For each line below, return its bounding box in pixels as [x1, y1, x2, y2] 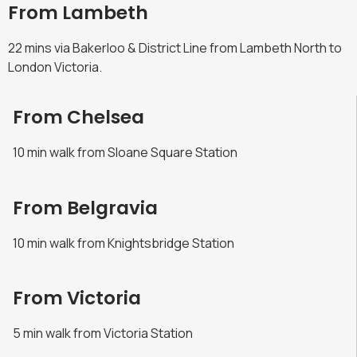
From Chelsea [13, 104, 144, 131]
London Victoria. [8, 57, 102, 76]
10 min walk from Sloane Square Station [13, 143, 237, 162]
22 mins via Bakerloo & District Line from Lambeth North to [8, 38, 342, 57]
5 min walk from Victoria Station [13, 324, 193, 342]
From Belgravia [13, 194, 158, 221]
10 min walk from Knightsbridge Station [13, 233, 234, 252]
